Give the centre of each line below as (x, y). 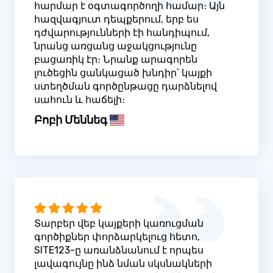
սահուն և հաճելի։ (80, 99)
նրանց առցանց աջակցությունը (115, 46)
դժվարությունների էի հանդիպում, (122, 32)
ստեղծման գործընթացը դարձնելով (126, 86)
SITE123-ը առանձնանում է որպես (119, 250)
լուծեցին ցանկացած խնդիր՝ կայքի (123, 73)
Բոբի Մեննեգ (71, 120)
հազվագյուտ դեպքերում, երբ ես (116, 19)
